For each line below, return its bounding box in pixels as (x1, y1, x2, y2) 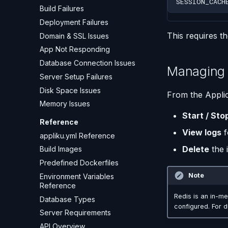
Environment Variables (40, 172, 114, 181)
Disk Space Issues (40, 85, 101, 95)
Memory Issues (40, 99, 90, 108)
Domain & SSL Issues (40, 31, 109, 40)
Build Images (40, 145, 82, 154)
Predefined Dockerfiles (40, 158, 119, 167)
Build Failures (40, 4, 84, 13)
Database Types (40, 194, 95, 204)
